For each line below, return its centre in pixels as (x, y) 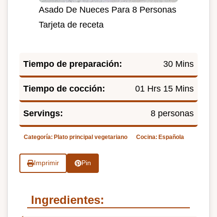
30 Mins (178, 64)
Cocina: (147, 137)
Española (171, 137)
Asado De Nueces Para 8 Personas (108, 9)
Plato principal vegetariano (91, 137)
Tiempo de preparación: (73, 64)
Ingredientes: (68, 200)
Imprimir (46, 163)
